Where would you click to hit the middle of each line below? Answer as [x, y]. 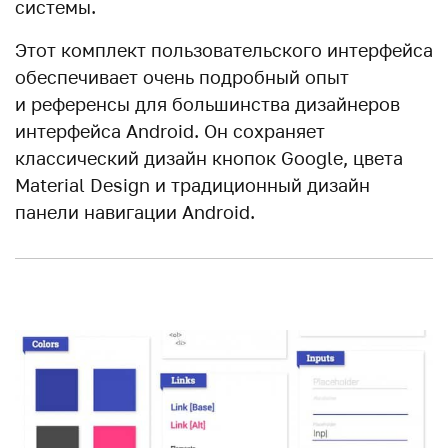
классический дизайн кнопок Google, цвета [209, 157]
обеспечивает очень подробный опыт [182, 76]
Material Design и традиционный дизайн [192, 184]
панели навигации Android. [135, 211]
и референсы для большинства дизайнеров [207, 103]
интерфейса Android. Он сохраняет [170, 130]
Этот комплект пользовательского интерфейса [224, 49]
